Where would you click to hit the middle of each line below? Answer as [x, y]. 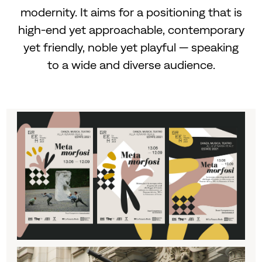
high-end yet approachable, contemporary [131, 29]
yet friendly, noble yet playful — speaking [131, 47]
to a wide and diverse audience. [131, 64]
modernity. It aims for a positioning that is [131, 12]
